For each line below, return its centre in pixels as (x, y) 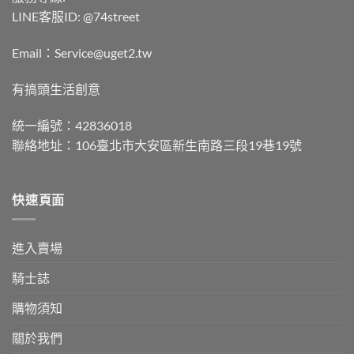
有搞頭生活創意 (56, 88)
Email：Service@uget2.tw (82, 53)
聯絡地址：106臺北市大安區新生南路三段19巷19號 (157, 145)
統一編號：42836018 (72, 125)
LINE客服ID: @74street (76, 17)
